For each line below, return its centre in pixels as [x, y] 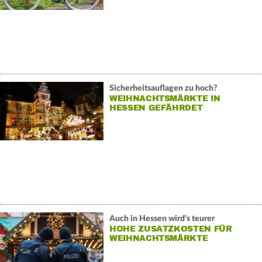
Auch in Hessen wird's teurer [162, 218]
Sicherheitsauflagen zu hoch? [163, 88]
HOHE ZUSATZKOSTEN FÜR [170, 229]
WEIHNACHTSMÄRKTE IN [165, 98]
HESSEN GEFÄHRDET [156, 108]
